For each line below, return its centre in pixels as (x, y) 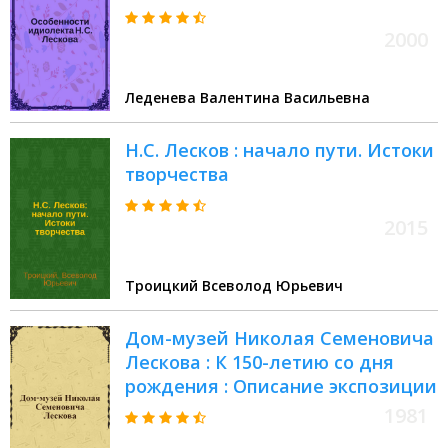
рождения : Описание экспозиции (281, 386)
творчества (177, 174)
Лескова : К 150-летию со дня (259, 362)
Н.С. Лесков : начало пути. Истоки (279, 150)
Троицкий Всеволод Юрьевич (234, 286)
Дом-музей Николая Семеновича (279, 338)
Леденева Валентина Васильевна (247, 98)
